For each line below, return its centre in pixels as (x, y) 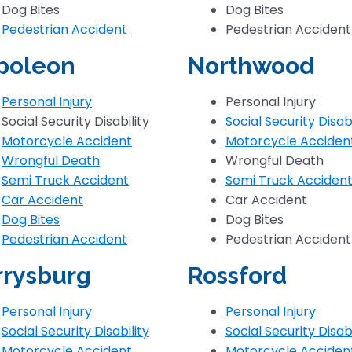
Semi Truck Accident (65, 180)
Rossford (237, 275)
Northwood (251, 66)
